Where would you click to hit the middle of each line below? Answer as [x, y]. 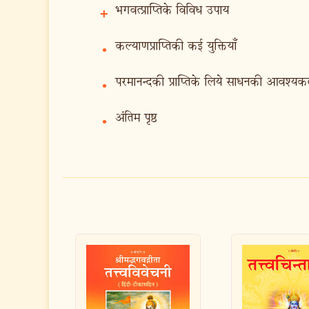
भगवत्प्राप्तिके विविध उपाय [172, 11]
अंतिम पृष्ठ [136, 118]
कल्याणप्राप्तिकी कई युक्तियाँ [176, 47]
